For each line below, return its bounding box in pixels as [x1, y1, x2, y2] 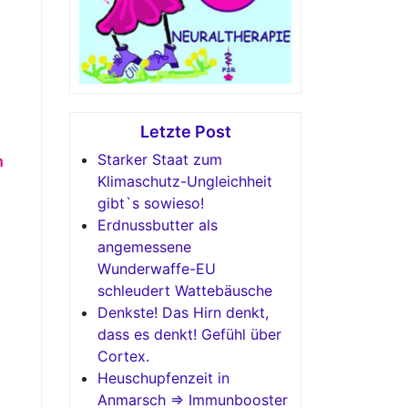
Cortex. [97, 347, 149, 366]
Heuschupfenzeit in [97, 369, 229, 388]
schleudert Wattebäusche [97, 281, 272, 301]
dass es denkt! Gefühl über [97, 325, 281, 344]
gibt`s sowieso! [97, 194, 204, 213]
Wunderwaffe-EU [97, 260, 216, 279]
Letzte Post [139, 122, 231, 142]
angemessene [97, 238, 191, 257]
